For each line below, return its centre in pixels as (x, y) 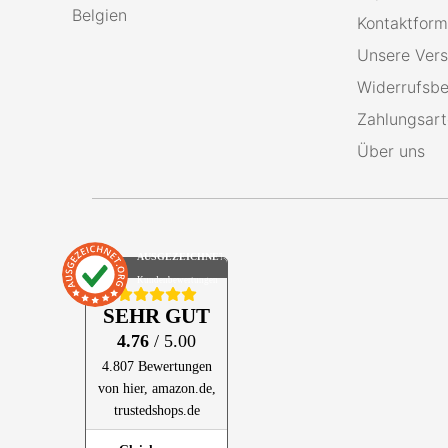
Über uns (391, 151)
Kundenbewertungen (177, 280)
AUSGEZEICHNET (181, 257)
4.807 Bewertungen (156, 365)
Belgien (99, 15)
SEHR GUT (156, 315)
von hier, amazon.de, (156, 387)
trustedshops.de (156, 409)
